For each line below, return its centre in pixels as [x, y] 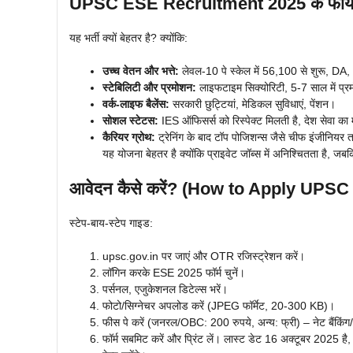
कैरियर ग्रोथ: [129, 137]
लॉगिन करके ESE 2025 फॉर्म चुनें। [174, 272]
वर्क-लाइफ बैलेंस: [136, 104]
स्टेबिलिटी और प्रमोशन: [149, 87]
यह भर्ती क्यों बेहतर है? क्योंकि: [128, 37]
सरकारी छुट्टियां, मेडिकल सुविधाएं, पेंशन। [253, 104]
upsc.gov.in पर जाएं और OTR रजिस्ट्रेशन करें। [204, 256]
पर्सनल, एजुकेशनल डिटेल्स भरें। [165, 289]
